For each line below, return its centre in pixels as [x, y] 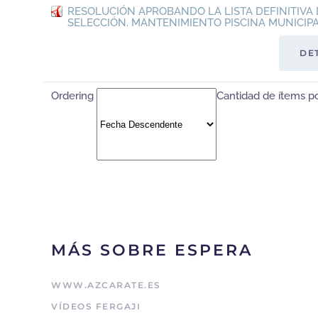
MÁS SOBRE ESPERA [152, 250]
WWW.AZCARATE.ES [106, 285]
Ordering [74, 96]
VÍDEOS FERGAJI [96, 306]
